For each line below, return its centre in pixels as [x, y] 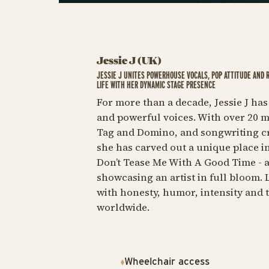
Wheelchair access [167, 261]
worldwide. [123, 207]
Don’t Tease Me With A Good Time [177, 162]
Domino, [157, 132]
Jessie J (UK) [129, 60]
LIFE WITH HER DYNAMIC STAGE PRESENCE [156, 85]
